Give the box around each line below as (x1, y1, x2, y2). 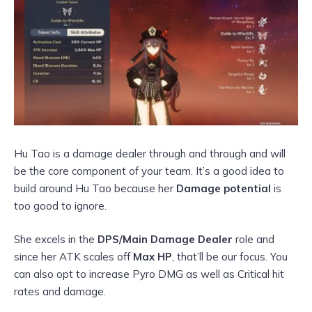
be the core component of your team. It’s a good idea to (14, 164, 284, 178)
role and (233, 232, 274, 246)
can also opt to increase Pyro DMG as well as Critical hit (14, 267, 284, 281)
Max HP (133, 249, 172, 263)
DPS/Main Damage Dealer (97, 232, 233, 246)
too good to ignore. (14, 198, 107, 212)
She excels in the (14, 232, 97, 246)
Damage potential (176, 181, 271, 195)
